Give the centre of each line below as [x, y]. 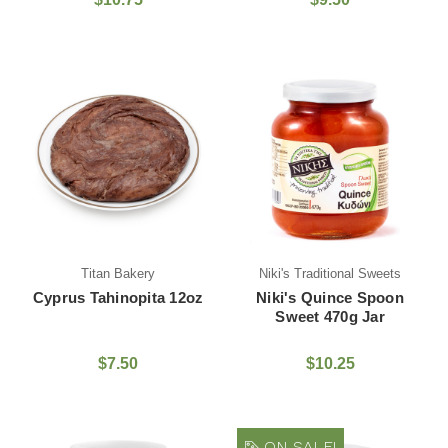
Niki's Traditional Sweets [330, 273]
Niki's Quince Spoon [330, 297]
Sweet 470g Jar [330, 316]
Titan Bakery [118, 273]
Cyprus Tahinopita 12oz [118, 297]
